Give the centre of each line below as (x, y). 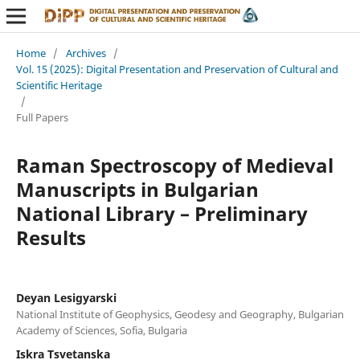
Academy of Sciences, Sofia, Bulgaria (101, 330)
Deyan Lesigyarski (66, 297)
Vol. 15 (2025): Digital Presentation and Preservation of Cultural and (177, 69)
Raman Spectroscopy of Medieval (174, 165)
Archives (86, 53)
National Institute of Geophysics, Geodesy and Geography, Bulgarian (180, 314)
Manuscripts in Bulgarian (137, 189)
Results (51, 237)
